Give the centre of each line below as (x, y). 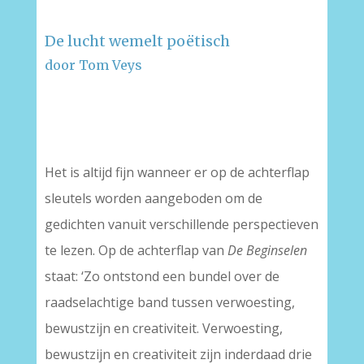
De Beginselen (267, 251)
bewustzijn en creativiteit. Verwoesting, (163, 329)
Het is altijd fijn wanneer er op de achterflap (177, 173)
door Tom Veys (93, 65)
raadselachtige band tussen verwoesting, (169, 303)
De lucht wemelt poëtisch (137, 41)
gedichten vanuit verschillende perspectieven (181, 225)
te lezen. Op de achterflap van (136, 251)
